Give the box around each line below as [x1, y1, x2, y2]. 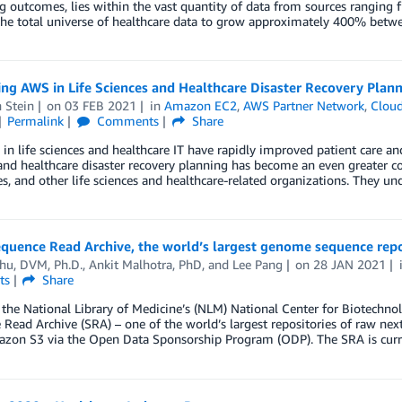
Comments [93, 113, 160, 128]
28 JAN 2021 [313, 257, 387, 273]
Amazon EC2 [164, 98, 238, 113]
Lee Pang [232, 257, 283, 273]
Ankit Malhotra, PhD [88, 257, 202, 273]
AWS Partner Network [243, 98, 365, 113]
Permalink [7, 113, 65, 128]
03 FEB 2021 [65, 98, 137, 113]
